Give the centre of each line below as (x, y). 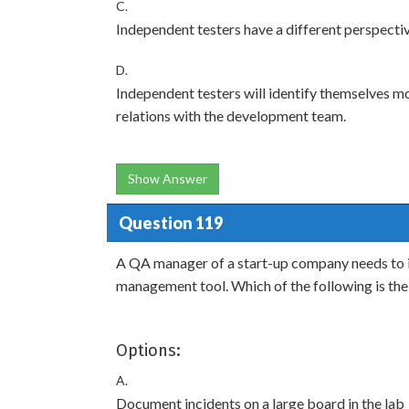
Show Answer (168, 178)
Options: (148, 351)
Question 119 (170, 222)
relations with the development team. (231, 115)
